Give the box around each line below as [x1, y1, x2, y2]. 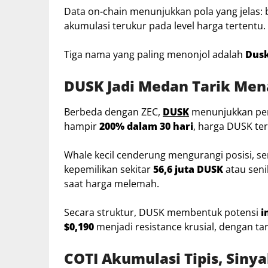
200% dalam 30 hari [99, 119, 193, 133]
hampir [64, 119, 99, 133]
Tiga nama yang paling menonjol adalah [64, 47, 245, 61]
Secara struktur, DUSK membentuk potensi [64, 205, 261, 219]
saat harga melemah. [64, 176, 159, 190]
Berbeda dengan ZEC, [64, 105, 163, 118]
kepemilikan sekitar [64, 162, 153, 176]
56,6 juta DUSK [153, 162, 223, 176]
